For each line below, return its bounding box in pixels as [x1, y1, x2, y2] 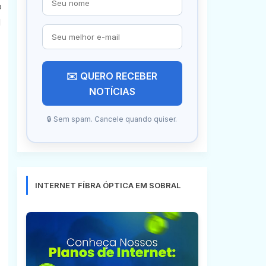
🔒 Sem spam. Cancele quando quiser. [47, 115, 177, 123]
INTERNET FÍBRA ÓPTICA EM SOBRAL [34, 180, 180, 190]
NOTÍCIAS [88, 85, 135, 97]
